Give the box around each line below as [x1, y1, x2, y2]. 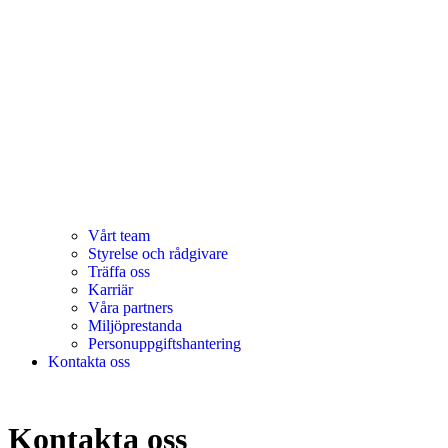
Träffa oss [88, 262, 150, 280]
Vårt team [88, 226, 150, 244]
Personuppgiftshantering [88, 334, 241, 352]
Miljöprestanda [88, 316, 182, 334]
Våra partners [88, 298, 173, 316]
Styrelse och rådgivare [88, 244, 228, 262]
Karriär [88, 280, 133, 298]
